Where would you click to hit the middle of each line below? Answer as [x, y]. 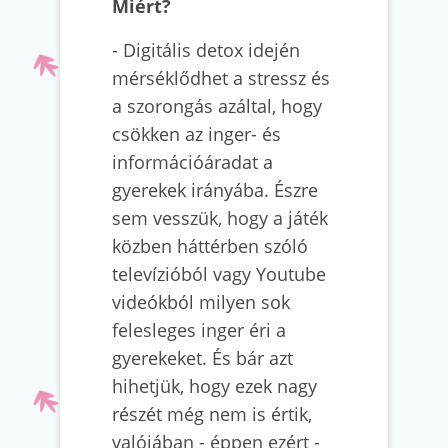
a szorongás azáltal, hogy [217, 106]
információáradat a [192, 162]
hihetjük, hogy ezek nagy [214, 386]
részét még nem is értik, [212, 414]
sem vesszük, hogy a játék [220, 218]
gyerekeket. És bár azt [202, 358]
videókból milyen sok [201, 302]
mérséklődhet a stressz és [221, 78]
